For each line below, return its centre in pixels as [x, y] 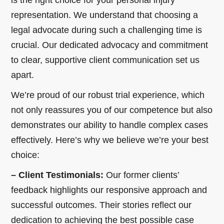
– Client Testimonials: [57, 175]
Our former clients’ [141, 175]
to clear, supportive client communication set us [105, 60]
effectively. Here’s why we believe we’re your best [110, 140]
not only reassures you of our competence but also [112, 110]
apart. [23, 75]
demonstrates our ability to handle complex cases [110, 125]
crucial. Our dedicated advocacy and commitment [110, 45]
